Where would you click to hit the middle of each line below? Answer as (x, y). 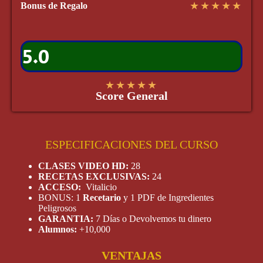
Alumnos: (59, 230)
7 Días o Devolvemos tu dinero (154, 219)
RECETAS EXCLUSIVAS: (95, 177)
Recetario (102, 198)
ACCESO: (62, 187)
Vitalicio (101, 187)
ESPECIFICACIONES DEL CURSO (131, 145)
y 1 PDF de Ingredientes (167, 198)
